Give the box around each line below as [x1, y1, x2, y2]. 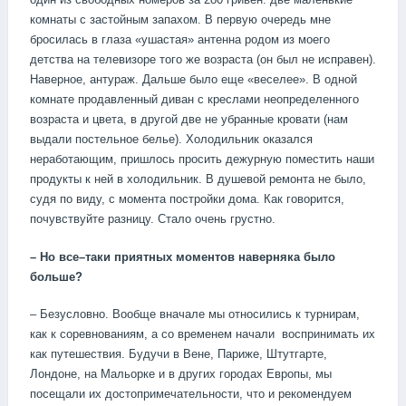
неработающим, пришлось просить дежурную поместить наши [30, 152, 374, 167]
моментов [176, 249, 235, 264]
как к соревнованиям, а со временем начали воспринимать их [30, 327, 375, 342]
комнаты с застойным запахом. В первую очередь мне [30, 13, 331, 27]
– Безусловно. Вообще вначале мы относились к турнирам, [30, 307, 360, 322]
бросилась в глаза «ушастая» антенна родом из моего [30, 33, 330, 47]
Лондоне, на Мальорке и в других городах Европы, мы [30, 367, 332, 382]
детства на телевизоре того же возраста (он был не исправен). [30, 53, 376, 67]
